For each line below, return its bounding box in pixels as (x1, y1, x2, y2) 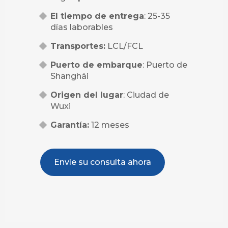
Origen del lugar (50, 90, 123, 100)
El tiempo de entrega (50, 11, 144, 21)
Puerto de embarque (50, 60, 142, 70)
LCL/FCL (105, 41, 143, 51)
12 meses (89, 120, 129, 130)
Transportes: (50, 41, 105, 51)
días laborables (50, 22, 113, 33)
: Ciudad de (123, 90, 169, 100)
